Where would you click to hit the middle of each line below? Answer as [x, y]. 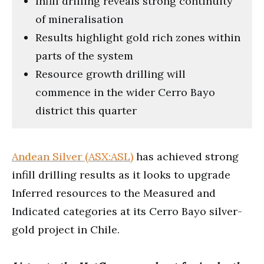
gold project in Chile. [66, 229]
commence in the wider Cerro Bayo [125, 92]
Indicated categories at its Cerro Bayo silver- [127, 211]
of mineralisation [79, 19]
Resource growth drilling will [110, 74]
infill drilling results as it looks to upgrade [121, 174]
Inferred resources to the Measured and [114, 193]
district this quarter [86, 110]
